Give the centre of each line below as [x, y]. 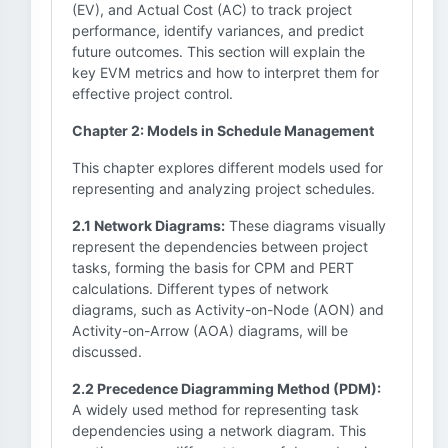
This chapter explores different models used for [227, 167]
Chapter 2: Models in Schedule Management [223, 130]
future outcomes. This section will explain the [218, 51]
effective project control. [152, 93]
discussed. [107, 351]
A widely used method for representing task [215, 409]
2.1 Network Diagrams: [148, 225]
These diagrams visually [305, 225]
